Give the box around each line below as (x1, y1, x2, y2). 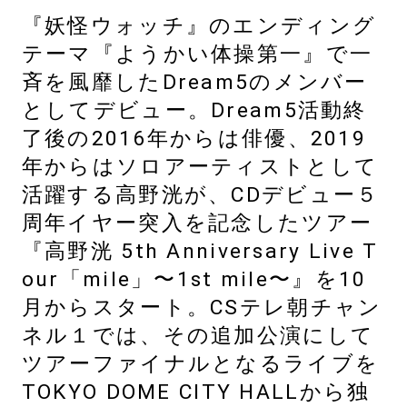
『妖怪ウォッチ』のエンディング (21, 13, 377, 38)
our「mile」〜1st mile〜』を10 (21, 266, 367, 292)
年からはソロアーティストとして (21, 154, 379, 179)
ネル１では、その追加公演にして (21, 323, 375, 348)
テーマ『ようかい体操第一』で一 (21, 41, 373, 66)
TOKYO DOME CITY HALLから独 (21, 379, 371, 404)
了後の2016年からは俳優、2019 (21, 125, 367, 151)
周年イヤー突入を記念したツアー (21, 210, 373, 235)
